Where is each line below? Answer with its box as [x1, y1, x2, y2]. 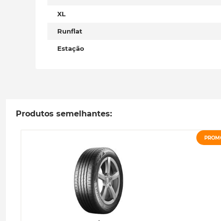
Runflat [57, 27, 82, 35]
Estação [57, 44, 84, 52]
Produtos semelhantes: [16, 109, 112, 118]
